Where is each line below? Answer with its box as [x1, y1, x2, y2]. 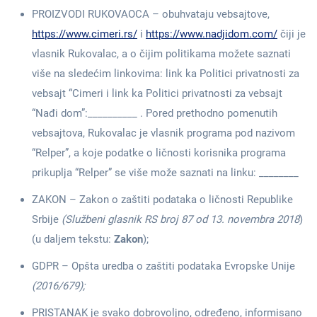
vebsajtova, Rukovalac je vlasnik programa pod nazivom [32, 127, 295, 139]
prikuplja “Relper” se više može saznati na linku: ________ [32, 166, 299, 179]
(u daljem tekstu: [32, 233, 114, 246]
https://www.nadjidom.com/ [146, 28, 277, 40]
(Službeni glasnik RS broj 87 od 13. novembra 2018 [62, 213, 299, 226]
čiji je [277, 28, 306, 40]
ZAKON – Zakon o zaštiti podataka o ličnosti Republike [32, 193, 293, 206]
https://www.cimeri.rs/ [32, 28, 137, 40]
